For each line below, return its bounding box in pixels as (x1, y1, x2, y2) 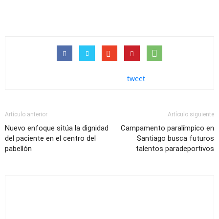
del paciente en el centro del (5, 133, 96, 143)
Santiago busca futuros (137, 133, 214, 143)
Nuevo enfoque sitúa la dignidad (5, 123, 109, 132)
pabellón (5, 144, 32, 153)
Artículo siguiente (168, 110, 214, 118)
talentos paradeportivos (136, 144, 214, 153)
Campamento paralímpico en (121, 123, 214, 132)
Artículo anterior (5, 110, 47, 118)
